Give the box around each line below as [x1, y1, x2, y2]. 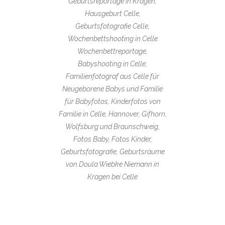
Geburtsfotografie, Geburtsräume [60, 147, 165, 156]
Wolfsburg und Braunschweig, [65, 122, 160, 131]
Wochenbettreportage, [77, 47, 148, 55]
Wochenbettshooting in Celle [67, 34, 158, 43]
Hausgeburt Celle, [84, 9, 141, 18]
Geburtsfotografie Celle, [75, 22, 150, 30]
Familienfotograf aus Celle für [66, 72, 159, 80]
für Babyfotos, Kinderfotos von [64, 97, 161, 105]
